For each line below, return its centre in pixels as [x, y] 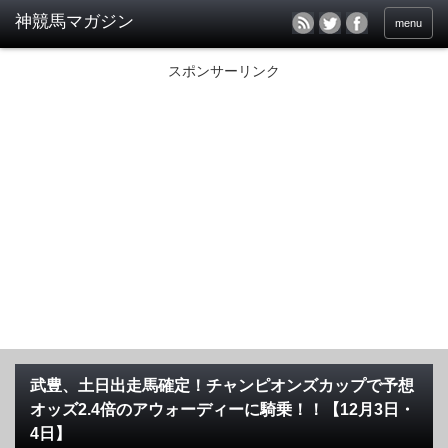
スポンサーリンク [224, 71]
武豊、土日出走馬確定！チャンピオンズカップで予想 [222, 385]
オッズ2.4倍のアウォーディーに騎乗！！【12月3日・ [222, 409]
